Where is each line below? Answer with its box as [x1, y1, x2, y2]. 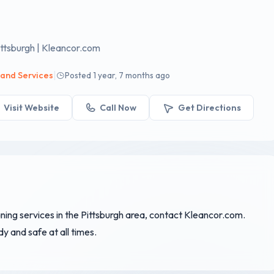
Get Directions [177, 102, 241, 113]
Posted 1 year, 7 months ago [65, 70, 171, 81]
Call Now [100, 102, 137, 113]
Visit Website [3, 102, 59, 113]
